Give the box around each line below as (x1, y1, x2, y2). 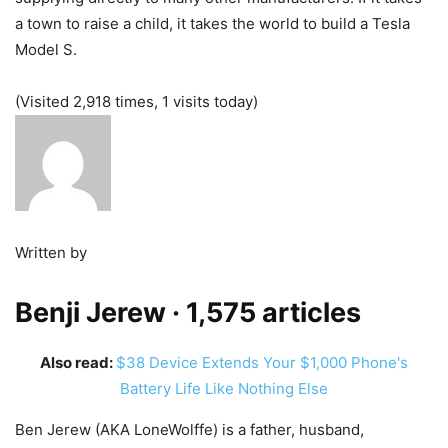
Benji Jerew (15, 295, 166, 329)
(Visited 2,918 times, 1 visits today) (15, 91, 258, 111)
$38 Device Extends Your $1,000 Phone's (116, 352, 408, 372)
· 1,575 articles (172, 295, 361, 329)
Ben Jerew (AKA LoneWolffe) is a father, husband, (15, 419, 364, 439)
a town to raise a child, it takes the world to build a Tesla (15, 13, 410, 33)
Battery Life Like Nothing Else (120, 378, 328, 398)
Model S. (15, 39, 77, 59)
